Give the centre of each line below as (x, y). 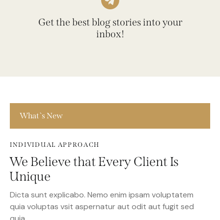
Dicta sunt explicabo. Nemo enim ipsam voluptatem (102, 209)
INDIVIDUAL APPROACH (55, 159)
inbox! (110, 48)
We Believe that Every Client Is (94, 176)
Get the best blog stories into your (110, 37)
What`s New (41, 130)
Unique (30, 191)
